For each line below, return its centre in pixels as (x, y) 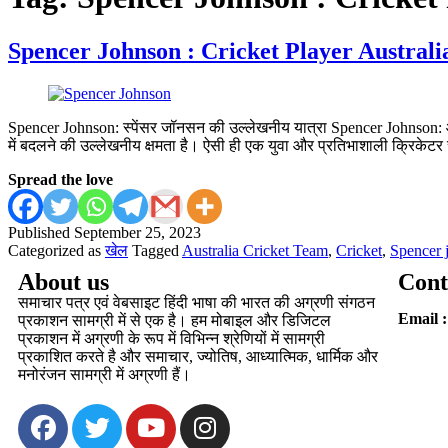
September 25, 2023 (137, 232)
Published (41, 232)
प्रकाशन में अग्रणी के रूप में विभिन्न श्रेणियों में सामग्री (171, 338)
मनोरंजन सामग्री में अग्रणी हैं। (104, 374)
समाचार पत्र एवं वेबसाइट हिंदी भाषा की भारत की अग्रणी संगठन (196, 302)
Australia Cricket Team (255, 250)
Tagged (157, 250)
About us (63, 281)
